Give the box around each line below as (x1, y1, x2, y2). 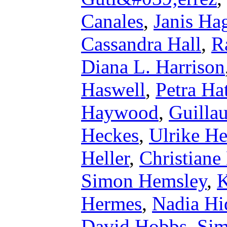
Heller (81, 147, 129, 169)
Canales (81, 10, 143, 32)
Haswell (81, 79, 145, 100)
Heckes (81, 124, 139, 146)
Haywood (81, 101, 159, 123)
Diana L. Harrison (81, 56, 225, 78)
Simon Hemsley (81, 170, 207, 192)
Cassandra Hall (81, 33, 201, 55)
